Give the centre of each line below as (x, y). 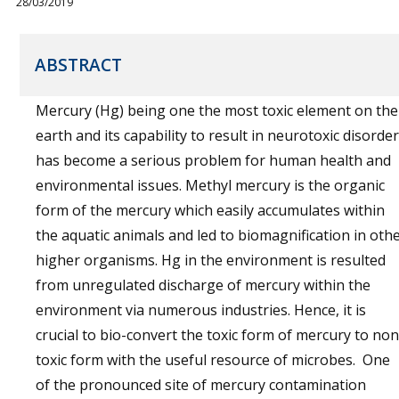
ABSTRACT (78, 65)
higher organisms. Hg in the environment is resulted (211, 260)
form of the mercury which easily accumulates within (210, 210)
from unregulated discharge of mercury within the (203, 285)
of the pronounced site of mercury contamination (201, 385)
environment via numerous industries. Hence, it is (201, 310)
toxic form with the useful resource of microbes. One (213, 360)
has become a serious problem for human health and (213, 160)
